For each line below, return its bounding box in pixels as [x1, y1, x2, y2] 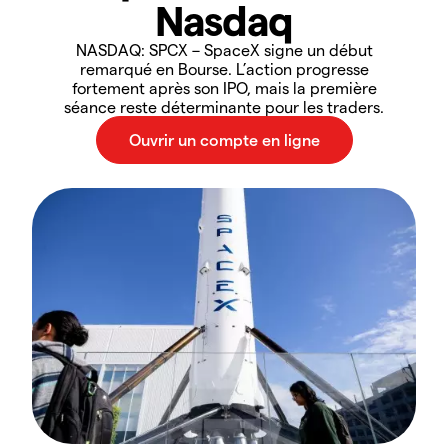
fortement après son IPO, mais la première [71, 78, 377, 97]
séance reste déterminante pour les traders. [64, 97, 384, 116]
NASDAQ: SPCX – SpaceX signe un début [75, 40, 373, 59]
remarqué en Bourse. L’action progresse [79, 59, 369, 78]
